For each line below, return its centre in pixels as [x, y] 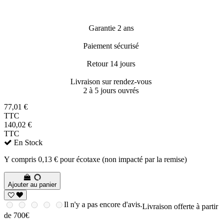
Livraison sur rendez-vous [111, 82]
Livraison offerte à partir [180, 207]
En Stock [27, 143]
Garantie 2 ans [111, 28]
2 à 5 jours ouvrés [111, 91]
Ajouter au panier [32, 185]
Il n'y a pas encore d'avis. [103, 205]
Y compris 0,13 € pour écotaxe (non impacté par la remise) [95, 160]
